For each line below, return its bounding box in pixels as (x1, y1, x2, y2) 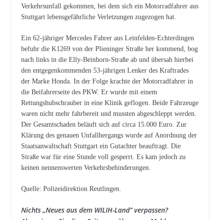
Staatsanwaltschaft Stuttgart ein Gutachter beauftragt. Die (21, 142, 181, 150)
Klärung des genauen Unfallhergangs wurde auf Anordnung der (21, 132, 197, 139)
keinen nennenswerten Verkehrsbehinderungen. (21, 164, 151, 171)
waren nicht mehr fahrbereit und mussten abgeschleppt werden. (21, 110, 196, 117)
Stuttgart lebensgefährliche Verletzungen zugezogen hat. (21, 13, 176, 21)
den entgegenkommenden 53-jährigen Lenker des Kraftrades (21, 67, 189, 74)
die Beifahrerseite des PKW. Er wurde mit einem (21, 88, 157, 96)
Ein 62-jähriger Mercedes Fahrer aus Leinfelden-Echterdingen (21, 34, 194, 42)
